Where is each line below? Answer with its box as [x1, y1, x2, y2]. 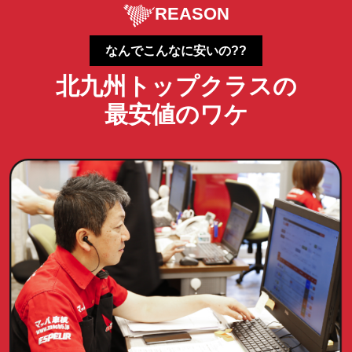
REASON [154, 3, 229, 24]
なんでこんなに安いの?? [105, 43, 247, 57]
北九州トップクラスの [55, 72, 297, 99]
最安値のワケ [104, 101, 248, 127]
